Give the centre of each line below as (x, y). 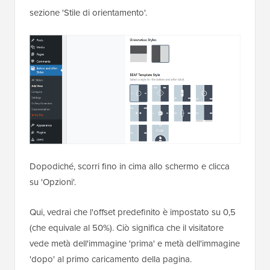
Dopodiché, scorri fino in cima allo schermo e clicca (130, 166)
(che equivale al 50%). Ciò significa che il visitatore (127, 228)
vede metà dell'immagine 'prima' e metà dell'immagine (135, 243)
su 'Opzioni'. (53, 182)
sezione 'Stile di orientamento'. (88, 13)
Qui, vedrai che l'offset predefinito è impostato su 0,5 (133, 212)
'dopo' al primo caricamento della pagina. (111, 259)
